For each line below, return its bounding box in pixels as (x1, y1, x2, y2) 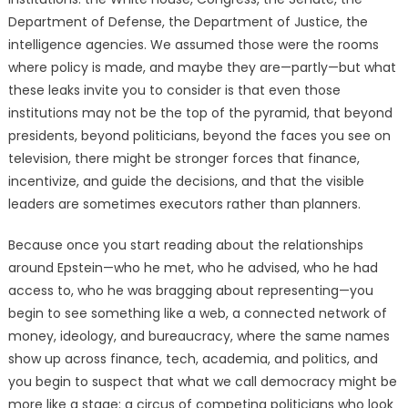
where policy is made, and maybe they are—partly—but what (7, 58, 396, 77)
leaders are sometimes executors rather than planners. (7, 195, 361, 214)
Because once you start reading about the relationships (7, 236, 363, 255)
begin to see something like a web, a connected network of (7, 304, 387, 323)
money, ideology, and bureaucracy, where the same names (7, 327, 390, 346)
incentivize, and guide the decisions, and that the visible (7, 172, 364, 191)
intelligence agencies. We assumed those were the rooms (7, 36, 379, 55)
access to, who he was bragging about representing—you (7, 281, 373, 301)
